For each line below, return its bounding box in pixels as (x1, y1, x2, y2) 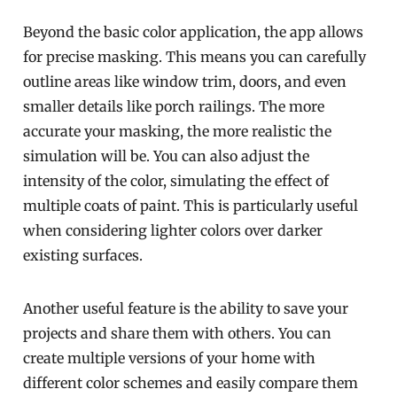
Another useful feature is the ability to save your (23, 300, 349, 317)
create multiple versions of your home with (23, 349, 316, 367)
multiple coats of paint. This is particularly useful (23, 197, 359, 214)
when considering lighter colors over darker (23, 222, 323, 239)
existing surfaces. (23, 246, 144, 264)
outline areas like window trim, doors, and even (23, 73, 347, 90)
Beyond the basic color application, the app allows (23, 23, 364, 41)
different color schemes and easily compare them (23, 374, 359, 392)
